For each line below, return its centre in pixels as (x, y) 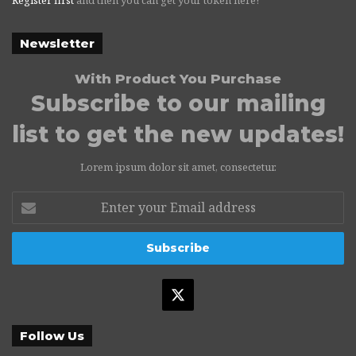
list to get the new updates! (178, 134)
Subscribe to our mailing (178, 103)
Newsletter (57, 43)
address (30, 248)
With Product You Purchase (178, 78)
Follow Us (52, 335)
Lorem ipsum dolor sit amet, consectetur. (178, 166)
